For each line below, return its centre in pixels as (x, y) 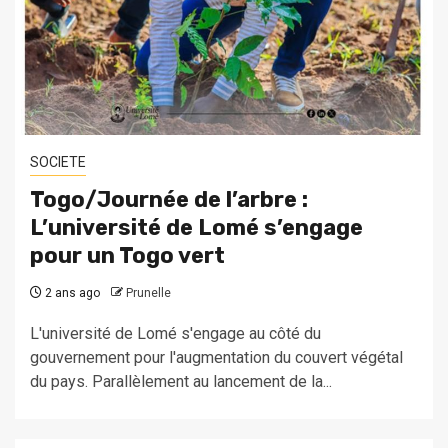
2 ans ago (71, 293)
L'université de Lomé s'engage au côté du (175, 334)
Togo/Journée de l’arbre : (169, 200)
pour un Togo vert (127, 256)
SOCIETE (58, 162)
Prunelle (148, 293)
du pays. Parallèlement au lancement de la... (181, 382)
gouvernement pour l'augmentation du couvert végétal (216, 358)
